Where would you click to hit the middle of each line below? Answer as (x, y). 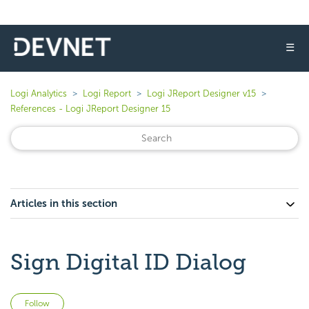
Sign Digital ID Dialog (128, 262)
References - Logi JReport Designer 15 (90, 109)
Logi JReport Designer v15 (201, 93)
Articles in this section (64, 203)
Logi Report (107, 93)
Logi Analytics (39, 93)
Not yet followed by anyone (129, 301)
